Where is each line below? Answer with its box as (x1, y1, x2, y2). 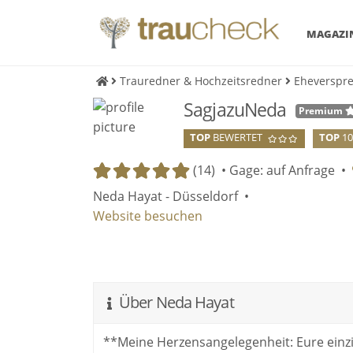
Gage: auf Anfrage (229, 162, 336, 180)
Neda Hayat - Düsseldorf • (93, 188, 250, 206)
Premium (299, 103, 346, 117)
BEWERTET (210, 130, 263, 144)
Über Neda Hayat (116, 292, 234, 314)
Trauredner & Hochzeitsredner (120, 73, 283, 89)
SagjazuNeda (184, 97, 287, 122)
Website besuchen (93, 207, 203, 225)
